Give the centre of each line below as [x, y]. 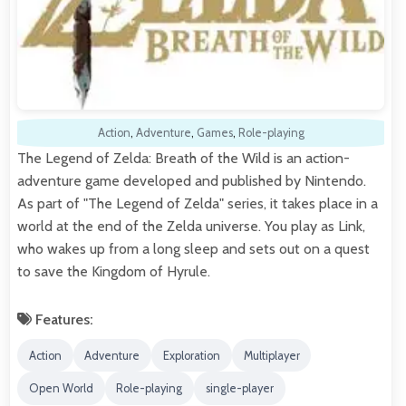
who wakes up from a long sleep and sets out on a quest [193, 248]
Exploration [191, 355]
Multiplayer [271, 355]
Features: [63, 319]
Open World [61, 389]
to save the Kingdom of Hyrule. [114, 271]
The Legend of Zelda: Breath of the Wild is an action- [184, 158]
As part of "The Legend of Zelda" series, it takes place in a [198, 203]
